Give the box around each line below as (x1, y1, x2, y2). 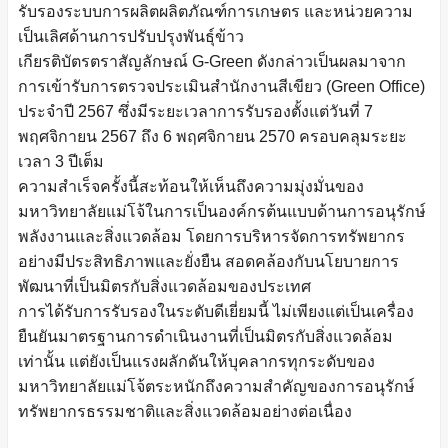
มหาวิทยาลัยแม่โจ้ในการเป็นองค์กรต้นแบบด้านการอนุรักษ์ (18, 203, 426, 220)
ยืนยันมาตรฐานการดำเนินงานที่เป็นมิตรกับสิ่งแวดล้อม (18, 328, 393, 345)
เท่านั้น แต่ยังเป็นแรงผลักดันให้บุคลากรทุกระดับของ (18, 353, 375, 370)
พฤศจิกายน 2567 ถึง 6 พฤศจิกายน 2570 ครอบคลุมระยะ (18, 128, 407, 145)
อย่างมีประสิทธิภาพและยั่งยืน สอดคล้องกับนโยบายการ (18, 253, 399, 270)
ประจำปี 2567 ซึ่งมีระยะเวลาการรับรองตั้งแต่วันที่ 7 (18, 103, 373, 120)
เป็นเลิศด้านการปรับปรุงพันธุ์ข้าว (18, 28, 244, 45)
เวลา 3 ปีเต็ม (18, 153, 104, 170)
